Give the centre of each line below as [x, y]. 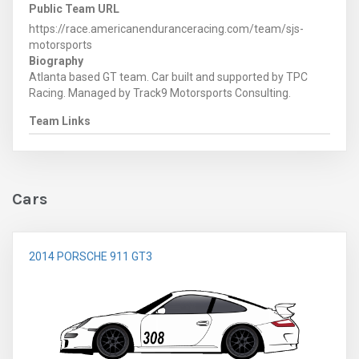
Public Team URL [74, 9]
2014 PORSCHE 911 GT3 [91, 257]
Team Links [60, 121]
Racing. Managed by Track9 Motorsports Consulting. [160, 93]
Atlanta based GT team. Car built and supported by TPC [168, 77]
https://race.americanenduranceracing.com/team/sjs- [166, 29]
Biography [56, 61]
